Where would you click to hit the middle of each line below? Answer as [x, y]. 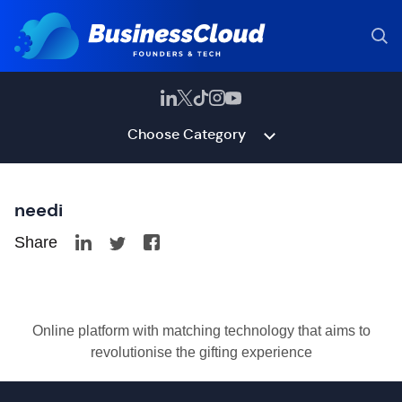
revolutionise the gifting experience [201, 352]
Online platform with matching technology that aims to [201, 331]
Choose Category [186, 134]
